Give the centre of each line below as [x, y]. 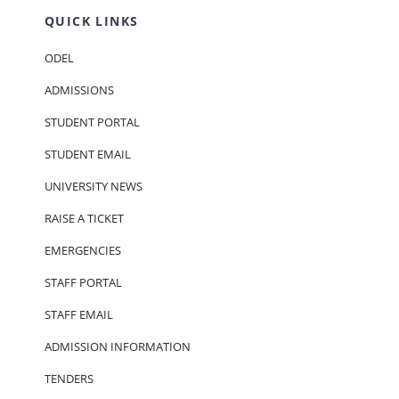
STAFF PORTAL [83, 282]
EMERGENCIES [82, 250]
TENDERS [69, 378]
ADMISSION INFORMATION [117, 346]
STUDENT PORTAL [92, 122]
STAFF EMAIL [78, 314]
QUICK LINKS [91, 20]
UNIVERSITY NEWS [93, 186]
